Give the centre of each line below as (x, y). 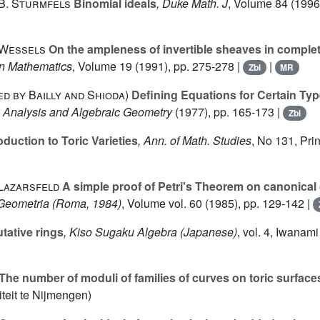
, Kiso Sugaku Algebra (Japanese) (150, 232)
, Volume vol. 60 (162, 204)
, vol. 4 (254, 232)
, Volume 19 (102, 66)
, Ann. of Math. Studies (195, 141)
